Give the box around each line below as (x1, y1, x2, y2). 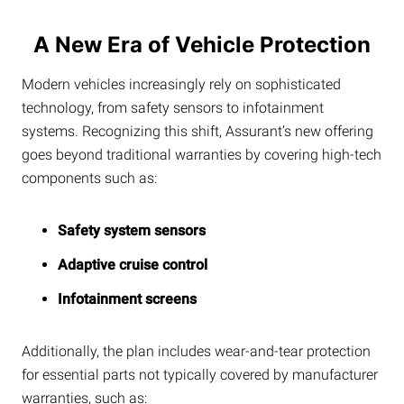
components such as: (22, 170, 157, 188)
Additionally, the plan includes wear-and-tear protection (22, 343, 371, 361)
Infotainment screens (58, 290, 197, 308)
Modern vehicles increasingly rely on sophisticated (22, 76, 341, 94)
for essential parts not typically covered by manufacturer (22, 366, 378, 384)
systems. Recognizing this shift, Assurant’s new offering (22, 123, 373, 141)
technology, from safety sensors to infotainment (22, 99, 324, 117)
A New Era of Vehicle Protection (33, 32, 371, 59)
